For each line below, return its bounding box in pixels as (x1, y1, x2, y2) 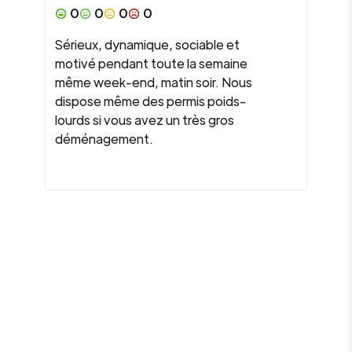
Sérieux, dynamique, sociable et (55, 36, 240, 53)
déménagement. (55, 130, 153, 147)
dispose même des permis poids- (55, 93, 246, 109)
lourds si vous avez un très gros (55, 112, 234, 128)
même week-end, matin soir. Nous (55, 74, 252, 90)
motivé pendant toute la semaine (55, 55, 247, 71)
